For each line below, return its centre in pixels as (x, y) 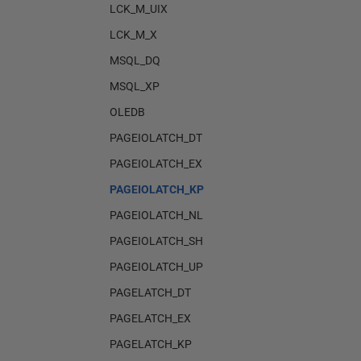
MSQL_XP (135, 86)
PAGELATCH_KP (151, 344)
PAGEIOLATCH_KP (157, 189)
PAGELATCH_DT (150, 293)
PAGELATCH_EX (150, 318)
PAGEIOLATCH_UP (156, 267)
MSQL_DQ (135, 60)
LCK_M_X (133, 35)
